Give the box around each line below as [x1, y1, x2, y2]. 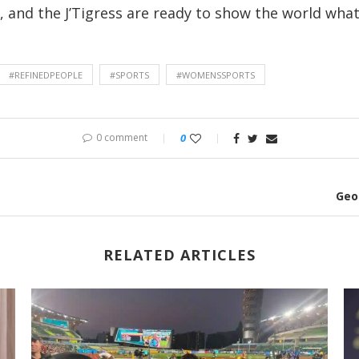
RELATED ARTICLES [103, 245, 256, 265]
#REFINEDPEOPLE [9, 69, 83, 82]
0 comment [95, 131, 147, 145]
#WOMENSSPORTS [176, 69, 255, 82]
